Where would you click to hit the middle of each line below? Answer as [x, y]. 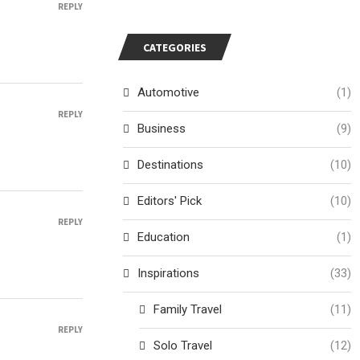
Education [164, 237]
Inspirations [169, 273]
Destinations [171, 165]
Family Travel [188, 309]
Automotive [169, 92]
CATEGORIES [175, 47]
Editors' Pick [170, 201]
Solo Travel [183, 346]
